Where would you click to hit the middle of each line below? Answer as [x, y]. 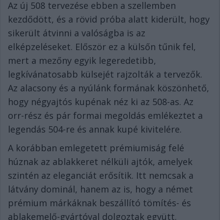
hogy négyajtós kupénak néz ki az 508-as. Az [101, 102]
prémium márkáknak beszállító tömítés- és [99, 203]
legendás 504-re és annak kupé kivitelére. [95, 129]
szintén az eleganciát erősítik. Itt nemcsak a [101, 176]
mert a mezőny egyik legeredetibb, [82, 61]
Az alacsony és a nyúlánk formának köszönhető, [109, 88]
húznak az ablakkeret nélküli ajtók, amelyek [100, 162]
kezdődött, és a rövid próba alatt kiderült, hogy [109, 19]
